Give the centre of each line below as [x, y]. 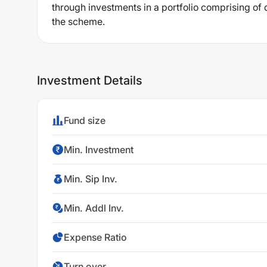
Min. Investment [99, 150]
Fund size [85, 120]
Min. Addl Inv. [94, 208]
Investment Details [90, 80]
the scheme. [78, 21]
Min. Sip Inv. [91, 179]
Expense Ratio [95, 237]
